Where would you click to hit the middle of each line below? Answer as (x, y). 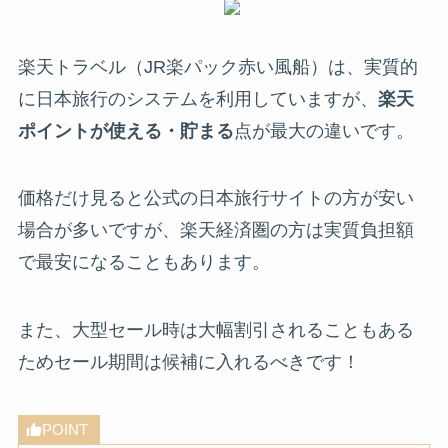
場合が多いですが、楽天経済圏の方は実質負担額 (215, 230)
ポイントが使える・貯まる (125, 130)
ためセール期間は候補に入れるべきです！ (188, 362)
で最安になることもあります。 (143, 262)
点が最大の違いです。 (323, 130)
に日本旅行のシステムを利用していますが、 (197, 98)
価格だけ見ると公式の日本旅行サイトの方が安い (215, 198)
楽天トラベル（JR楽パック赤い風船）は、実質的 (217, 66)
